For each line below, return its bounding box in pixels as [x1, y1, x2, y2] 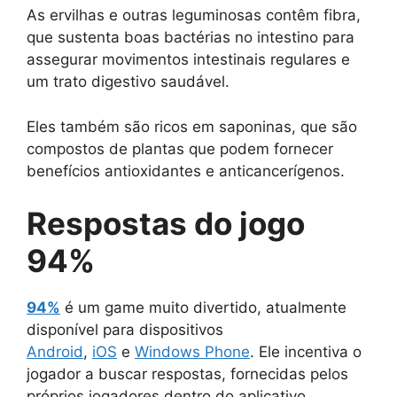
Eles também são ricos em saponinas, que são [27, 117, 357, 136]
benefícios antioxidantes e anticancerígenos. [27, 161, 345, 180]
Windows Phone [135, 343, 250, 362]
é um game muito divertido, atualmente [60, 299, 346, 317]
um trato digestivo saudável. [27, 73, 230, 91]
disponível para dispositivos [27, 321, 223, 339]
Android [27, 343, 83, 362]
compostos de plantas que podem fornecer [27, 139, 333, 158]
